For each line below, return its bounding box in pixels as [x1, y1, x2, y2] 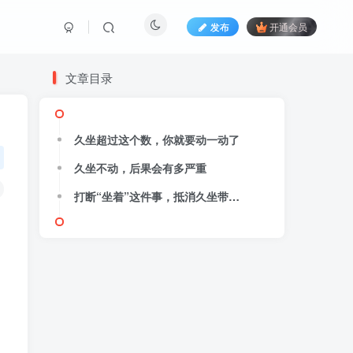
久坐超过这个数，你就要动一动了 [74, 132, 240, 147]
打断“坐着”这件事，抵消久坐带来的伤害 [229, 188, 240, 204]
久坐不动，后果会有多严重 [74, 160, 206, 176]
